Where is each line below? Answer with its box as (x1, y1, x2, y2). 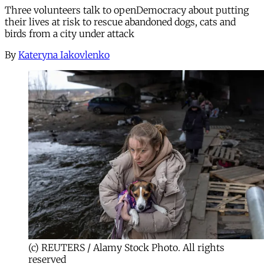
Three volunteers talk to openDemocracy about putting (5, 4, 249, 16)
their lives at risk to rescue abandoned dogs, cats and (5, 15, 236, 28)
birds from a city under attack (5, 27, 134, 39)
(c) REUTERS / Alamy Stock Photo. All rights (28, 241, 225, 253)
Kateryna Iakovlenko (18, 48, 110, 61)
